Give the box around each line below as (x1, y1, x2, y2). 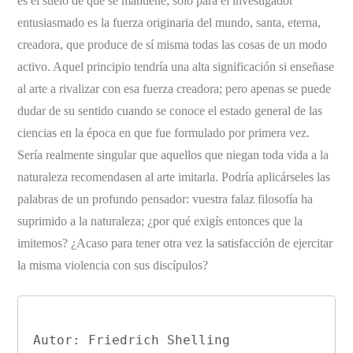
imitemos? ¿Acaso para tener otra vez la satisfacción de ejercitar (17, 236, 333, 250)
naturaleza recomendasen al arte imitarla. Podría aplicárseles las (17, 169, 331, 184)
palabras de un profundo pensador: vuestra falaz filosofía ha (17, 191, 314, 206)
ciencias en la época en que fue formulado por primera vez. (17, 125, 310, 139)
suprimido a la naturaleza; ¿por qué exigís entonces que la (17, 214, 303, 228)
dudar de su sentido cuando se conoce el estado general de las (17, 103, 323, 117)
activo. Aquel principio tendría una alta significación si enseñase (17, 59, 335, 73)
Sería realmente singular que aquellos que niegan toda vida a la (17, 147, 329, 162)
